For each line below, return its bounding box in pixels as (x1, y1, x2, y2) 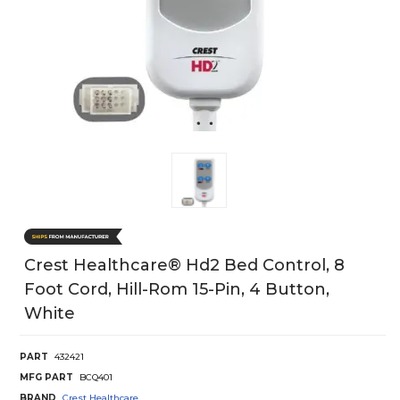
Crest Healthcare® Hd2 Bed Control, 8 (24, 255, 345, 276)
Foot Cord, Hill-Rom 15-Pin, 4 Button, (24, 279, 329, 300)
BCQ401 (79, 371, 112, 384)
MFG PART (20, 371, 73, 384)
